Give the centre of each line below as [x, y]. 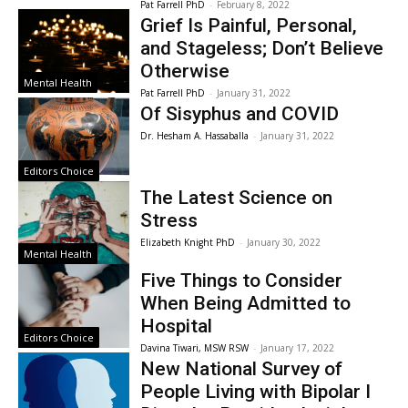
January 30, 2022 [284, 242]
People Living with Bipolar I [256, 392]
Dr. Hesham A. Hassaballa [195, 136]
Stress [169, 220]
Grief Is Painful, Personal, [249, 25]
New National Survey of [242, 369]
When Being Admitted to [246, 304]
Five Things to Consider [242, 281]
